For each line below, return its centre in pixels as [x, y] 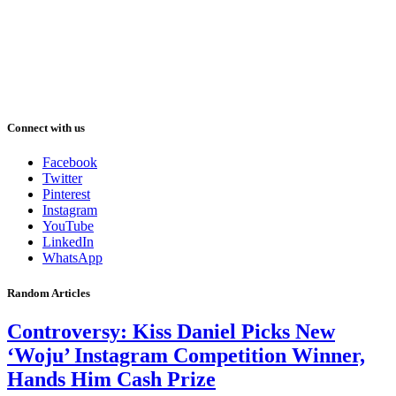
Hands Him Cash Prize [111, 379]
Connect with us [46, 128]
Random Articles [49, 293]
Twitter [62, 179]
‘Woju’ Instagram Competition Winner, [186, 355]
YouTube [68, 226]
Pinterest [66, 194]
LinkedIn [68, 242]
